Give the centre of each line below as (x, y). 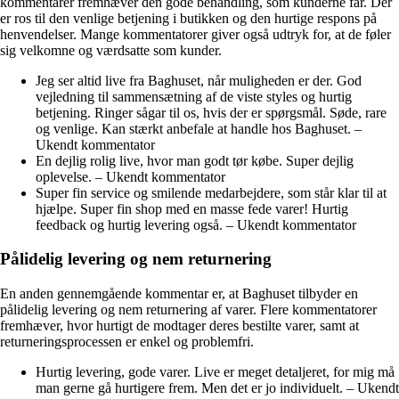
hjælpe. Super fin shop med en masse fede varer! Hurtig (192, 208)
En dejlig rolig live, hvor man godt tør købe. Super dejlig (195, 160)
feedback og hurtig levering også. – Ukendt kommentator (196, 224)
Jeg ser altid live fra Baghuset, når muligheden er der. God (199, 80)
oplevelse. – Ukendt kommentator (130, 176)
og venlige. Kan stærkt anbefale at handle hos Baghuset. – (199, 128)
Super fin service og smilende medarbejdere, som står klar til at (211, 192)
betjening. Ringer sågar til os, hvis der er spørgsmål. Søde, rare (211, 112)
